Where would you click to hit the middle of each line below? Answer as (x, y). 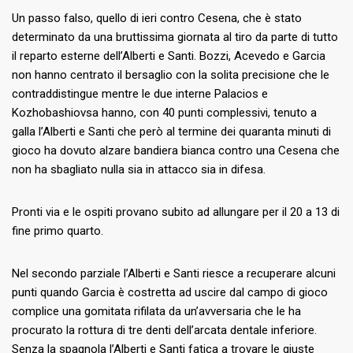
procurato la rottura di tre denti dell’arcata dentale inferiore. (164, 331)
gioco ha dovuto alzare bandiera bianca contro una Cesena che (176, 151)
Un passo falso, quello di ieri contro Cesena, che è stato (157, 19)
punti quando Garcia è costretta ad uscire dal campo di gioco (170, 293)
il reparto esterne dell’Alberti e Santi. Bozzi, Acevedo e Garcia (169, 56)
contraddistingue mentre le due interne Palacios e (140, 94)
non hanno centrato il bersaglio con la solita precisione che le (171, 75)
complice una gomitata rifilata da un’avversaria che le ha (156, 312)
